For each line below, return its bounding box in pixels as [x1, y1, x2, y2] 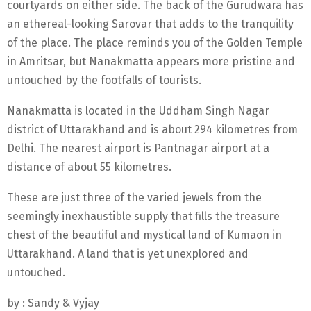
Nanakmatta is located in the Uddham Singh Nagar [7, 103, 269, 117]
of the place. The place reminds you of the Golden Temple [7, 35, 303, 49]
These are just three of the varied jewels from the [7, 190, 262, 204]
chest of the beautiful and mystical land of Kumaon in [7, 228, 282, 242]
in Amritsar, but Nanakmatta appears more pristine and [7, 54, 295, 68]
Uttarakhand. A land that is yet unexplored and [7, 246, 249, 260]
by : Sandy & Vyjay [7, 296, 102, 310]
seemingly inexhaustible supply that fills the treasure [7, 209, 280, 223]
